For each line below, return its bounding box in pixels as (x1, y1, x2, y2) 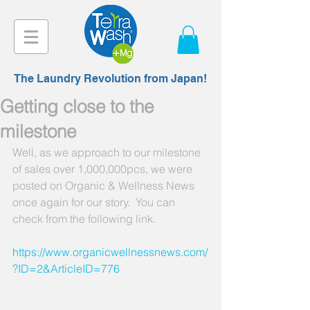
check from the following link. (12, 211, 156, 226)
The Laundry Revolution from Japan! (14, 71, 207, 85)
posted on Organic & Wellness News (12, 178, 197, 192)
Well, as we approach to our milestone (12, 145, 203, 159)
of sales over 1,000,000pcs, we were (12, 161, 195, 176)
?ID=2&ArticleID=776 (12, 261, 120, 275)
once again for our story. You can (12, 194, 178, 209)
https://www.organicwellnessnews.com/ (12, 244, 208, 259)
